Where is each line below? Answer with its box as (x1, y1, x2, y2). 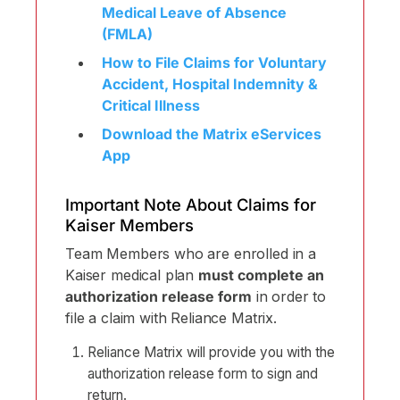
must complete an (198, 265, 324, 284)
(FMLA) (101, 24, 153, 43)
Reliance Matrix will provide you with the (87, 343, 335, 361)
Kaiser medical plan (65, 265, 198, 284)
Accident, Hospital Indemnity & (101, 74, 318, 93)
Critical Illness (101, 96, 200, 114)
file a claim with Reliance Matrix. (65, 308, 277, 327)
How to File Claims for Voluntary (101, 53, 327, 71)
